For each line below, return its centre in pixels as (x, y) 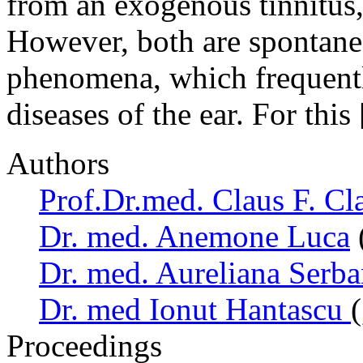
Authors (58, 163)
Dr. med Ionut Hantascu (195, 309)
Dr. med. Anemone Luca (194, 236)
